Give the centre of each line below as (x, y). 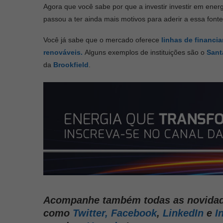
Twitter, (90, 213)
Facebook (134, 213)
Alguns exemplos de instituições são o (146, 52)
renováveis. (64, 52)
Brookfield (71, 64)
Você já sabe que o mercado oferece (102, 40)
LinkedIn (183, 213)
